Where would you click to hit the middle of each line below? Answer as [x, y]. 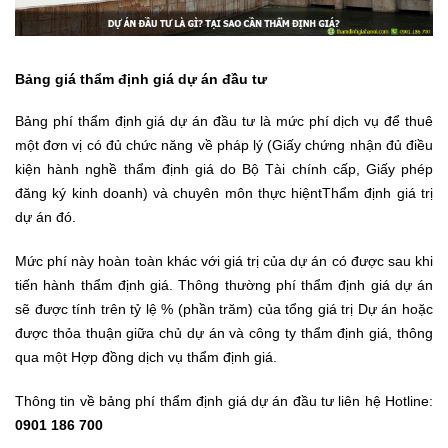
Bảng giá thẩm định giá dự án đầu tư [141, 78]
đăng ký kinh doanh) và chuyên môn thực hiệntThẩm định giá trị [224, 192]
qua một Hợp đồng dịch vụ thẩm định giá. [146, 356]
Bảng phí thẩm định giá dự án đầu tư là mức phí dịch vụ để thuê [224, 120]
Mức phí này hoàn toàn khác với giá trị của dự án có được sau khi [224, 260]
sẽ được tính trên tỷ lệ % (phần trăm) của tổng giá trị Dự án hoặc [224, 308]
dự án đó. [45, 216]
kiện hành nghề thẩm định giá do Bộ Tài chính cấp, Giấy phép [224, 168]
